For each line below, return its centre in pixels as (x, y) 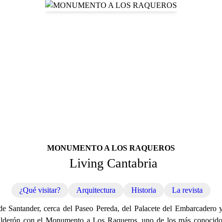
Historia (144, 190)
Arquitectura (96, 190)
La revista (187, 190)
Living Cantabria (113, 163)
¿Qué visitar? (40, 190)
